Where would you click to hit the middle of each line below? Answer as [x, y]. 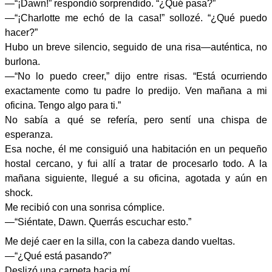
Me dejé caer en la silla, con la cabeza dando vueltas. [120, 241]
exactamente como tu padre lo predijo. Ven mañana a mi [136, 91]
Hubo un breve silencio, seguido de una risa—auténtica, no [136, 47]
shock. [19, 193]
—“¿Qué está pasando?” [58, 256]
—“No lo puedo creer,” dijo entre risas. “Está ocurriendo [136, 76]
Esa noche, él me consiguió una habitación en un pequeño [136, 149]
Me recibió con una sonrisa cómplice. [85, 207]
